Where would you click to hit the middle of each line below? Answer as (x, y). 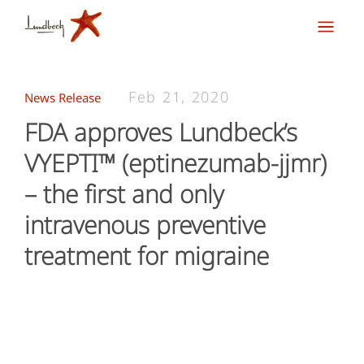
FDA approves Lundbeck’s (161, 132)
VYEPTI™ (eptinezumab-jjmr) (175, 163)
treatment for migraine (147, 256)
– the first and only (124, 194)
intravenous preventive (145, 225)
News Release (64, 97)
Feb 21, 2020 (179, 97)
